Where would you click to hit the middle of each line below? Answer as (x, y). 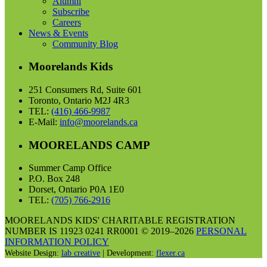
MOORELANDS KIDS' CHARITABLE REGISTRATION (120, 221)
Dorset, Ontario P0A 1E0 (76, 190)
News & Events (58, 33)
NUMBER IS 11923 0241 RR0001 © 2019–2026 (100, 231)
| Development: (128, 253)
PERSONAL (221, 231)
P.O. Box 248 (54, 179)
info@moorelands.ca (99, 122)
